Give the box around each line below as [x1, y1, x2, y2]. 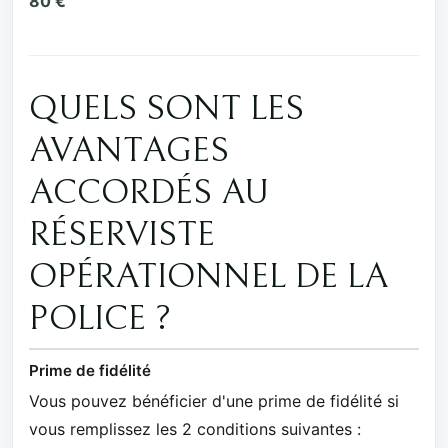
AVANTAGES [29, 130, 229, 171]
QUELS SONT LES [29, 88, 304, 129]
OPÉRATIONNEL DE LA [29, 256, 388, 297]
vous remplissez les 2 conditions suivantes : [29, 418, 361, 439]
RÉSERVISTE [29, 214, 215, 255]
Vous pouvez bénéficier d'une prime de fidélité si [29, 390, 399, 411]
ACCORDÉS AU [29, 172, 269, 213]
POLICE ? [29, 298, 171, 339]
